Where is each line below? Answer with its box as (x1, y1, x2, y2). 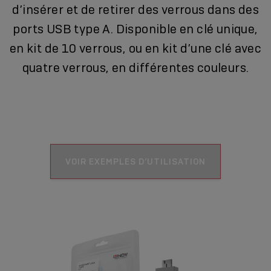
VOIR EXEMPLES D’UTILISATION (65, 155, 206, 167)
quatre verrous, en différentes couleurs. (22, 59, 249, 76)
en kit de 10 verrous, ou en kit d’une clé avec (9, 40, 262, 56)
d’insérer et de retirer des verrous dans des (11, 1, 260, 18)
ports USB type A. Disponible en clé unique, (13, 21, 258, 37)
